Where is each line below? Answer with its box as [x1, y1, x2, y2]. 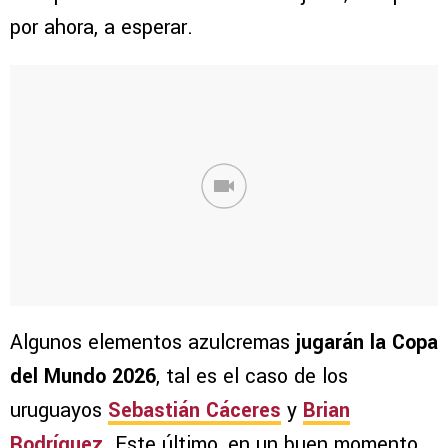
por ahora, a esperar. [10, 13, 193, 43]
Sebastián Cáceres [108, 396, 281, 426]
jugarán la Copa [296, 328, 438, 358]
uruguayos [10, 396, 108, 426]
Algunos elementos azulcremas [10, 328, 296, 358]
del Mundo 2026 [10, 362, 156, 392]
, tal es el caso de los [156, 362, 348, 392]
